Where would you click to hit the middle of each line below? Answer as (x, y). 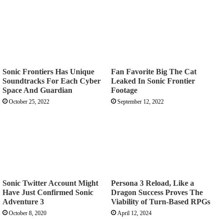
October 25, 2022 (29, 101)
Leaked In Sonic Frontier (153, 81)
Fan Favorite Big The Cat (154, 71)
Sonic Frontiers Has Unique (48, 71)
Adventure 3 (23, 201)
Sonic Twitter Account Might (50, 183)
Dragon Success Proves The (157, 192)
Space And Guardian (37, 90)
